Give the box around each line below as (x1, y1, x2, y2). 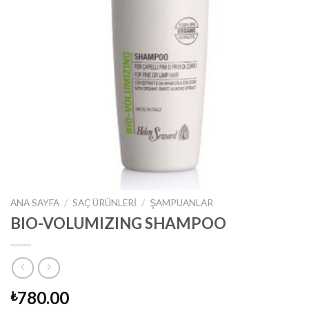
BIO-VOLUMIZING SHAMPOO (10, 213, 226, 232)
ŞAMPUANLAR (150, 197, 214, 208)
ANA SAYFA (10, 197, 59, 208)
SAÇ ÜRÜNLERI (72, 197, 137, 208)
